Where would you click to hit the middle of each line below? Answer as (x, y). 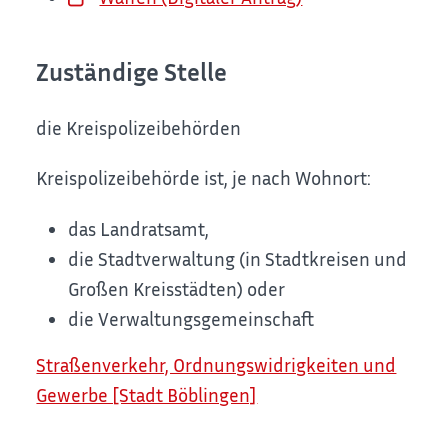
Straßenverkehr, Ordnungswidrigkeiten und (216, 364)
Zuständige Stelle (132, 72)
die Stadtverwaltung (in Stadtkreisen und (238, 258)
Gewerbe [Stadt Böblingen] (147, 394)
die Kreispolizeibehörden (139, 127)
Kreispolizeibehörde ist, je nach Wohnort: (204, 178)
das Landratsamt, (139, 228)
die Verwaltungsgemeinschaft (191, 318)
